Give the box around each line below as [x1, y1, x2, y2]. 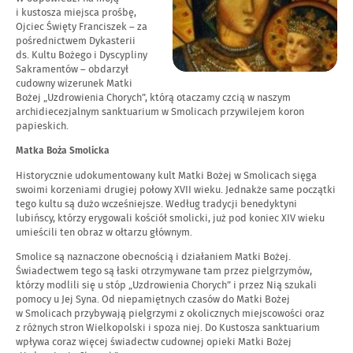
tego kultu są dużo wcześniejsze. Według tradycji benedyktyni [16, 197, 297, 211]
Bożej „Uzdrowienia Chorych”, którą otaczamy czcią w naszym [16, 91, 291, 105]
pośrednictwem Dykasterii [16, 34, 136, 48]
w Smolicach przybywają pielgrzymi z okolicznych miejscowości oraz [16, 307, 325, 321]
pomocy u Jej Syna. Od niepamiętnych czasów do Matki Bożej [16, 292, 290, 307]
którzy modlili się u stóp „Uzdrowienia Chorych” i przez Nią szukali [16, 278, 317, 292]
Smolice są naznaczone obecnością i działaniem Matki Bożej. [16, 250, 291, 264]
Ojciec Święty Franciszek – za [16, 20, 147, 34]
